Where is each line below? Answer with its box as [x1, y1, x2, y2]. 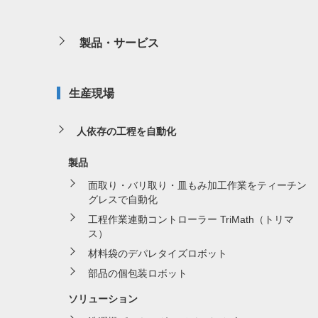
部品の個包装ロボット [88, 267, 187, 279]
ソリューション [68, 292, 138, 305]
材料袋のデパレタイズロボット [88, 247, 227, 259]
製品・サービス [79, 36, 159, 49]
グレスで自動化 [88, 193, 158, 205]
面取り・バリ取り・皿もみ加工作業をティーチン [88, 179, 307, 191]
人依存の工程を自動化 [77, 125, 176, 137]
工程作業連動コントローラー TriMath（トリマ [88, 213, 294, 225]
